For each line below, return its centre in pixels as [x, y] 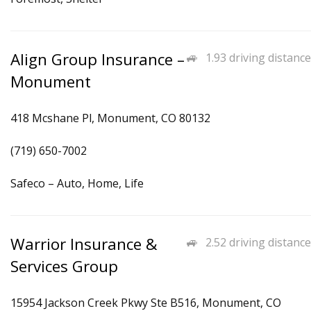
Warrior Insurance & [84, 244]
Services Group [64, 266]
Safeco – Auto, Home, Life [77, 183]
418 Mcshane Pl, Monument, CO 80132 [110, 118]
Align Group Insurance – [98, 59]
